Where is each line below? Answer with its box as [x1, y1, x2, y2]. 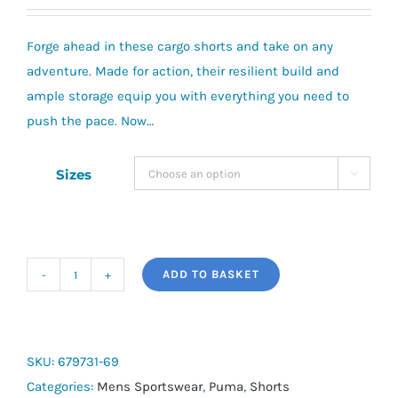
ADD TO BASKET [163, 267, 259, 281]
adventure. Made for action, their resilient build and [27, 63, 339, 79]
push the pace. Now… [27, 113, 154, 129]
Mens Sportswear [97, 378, 203, 394]
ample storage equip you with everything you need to [27, 88, 349, 104]
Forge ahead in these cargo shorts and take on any [27, 38, 333, 54]
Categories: [27, 378, 97, 394]
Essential [74, 302, 131, 319]
